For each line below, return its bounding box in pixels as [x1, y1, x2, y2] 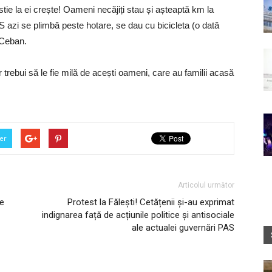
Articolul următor [178, 181, 234, 189]
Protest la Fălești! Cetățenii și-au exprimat [67, 197, 234, 208]
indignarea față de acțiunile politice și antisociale [42, 209, 234, 220]
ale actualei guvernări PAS [132, 222, 234, 233]
